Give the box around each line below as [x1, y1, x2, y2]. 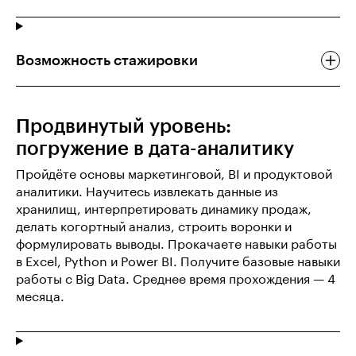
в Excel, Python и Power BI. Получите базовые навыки [16, 256, 340, 269]
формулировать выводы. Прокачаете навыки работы [16, 238, 337, 252]
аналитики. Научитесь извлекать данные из [16, 186, 278, 199]
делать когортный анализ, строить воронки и [16, 221, 292, 234]
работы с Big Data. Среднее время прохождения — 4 [16, 273, 335, 287]
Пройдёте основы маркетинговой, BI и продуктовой [16, 168, 332, 182]
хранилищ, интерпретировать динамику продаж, [16, 203, 311, 217]
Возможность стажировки [16, 53, 198, 68]
